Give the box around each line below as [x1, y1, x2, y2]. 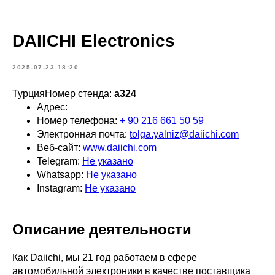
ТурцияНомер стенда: [12, 88, 114, 99]
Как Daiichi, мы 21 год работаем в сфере [12, 252, 197, 263]
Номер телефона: [37, 115, 120, 126]
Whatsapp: [37, 169, 86, 180]
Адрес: [37, 102, 68, 112]
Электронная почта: [37, 129, 130, 139]
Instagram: [37, 183, 85, 193]
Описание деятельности [12, 221, 192, 238]
